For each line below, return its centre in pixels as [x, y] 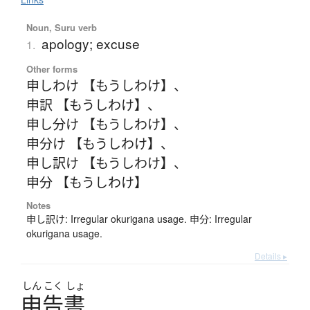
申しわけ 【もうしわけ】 [100, 85]
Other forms [52, 69]
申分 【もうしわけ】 [86, 182]
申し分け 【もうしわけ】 [100, 124]
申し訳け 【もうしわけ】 [100, 163]
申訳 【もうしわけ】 [86, 104]
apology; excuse [90, 44]
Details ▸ [271, 256]
